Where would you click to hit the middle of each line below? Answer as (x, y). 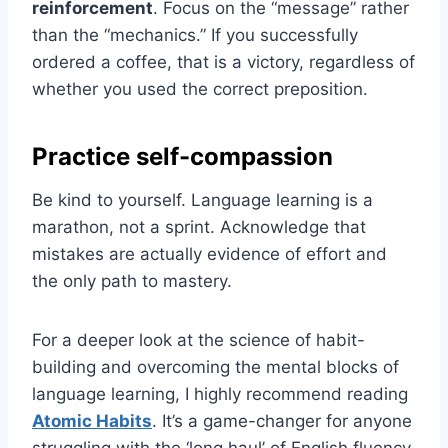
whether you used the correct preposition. (200, 88)
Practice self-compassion (182, 156)
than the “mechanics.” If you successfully (195, 34)
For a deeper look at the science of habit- (198, 339)
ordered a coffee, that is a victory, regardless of (223, 61)
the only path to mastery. (132, 280)
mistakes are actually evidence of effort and (209, 253)
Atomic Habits (92, 420)
